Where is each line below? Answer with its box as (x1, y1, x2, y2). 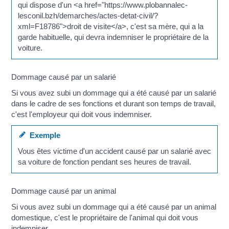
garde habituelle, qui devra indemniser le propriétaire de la (17, 33, 209, 42)
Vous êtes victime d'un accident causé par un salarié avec (17, 147, 211, 156)
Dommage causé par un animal (11, 186, 117, 195)
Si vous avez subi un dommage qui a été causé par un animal (11, 202, 217, 212)
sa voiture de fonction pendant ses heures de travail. (17, 157, 191, 167)
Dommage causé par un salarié (11, 72, 117, 81)
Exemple (25, 130, 60, 140)
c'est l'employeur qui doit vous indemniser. (11, 110, 152, 119)
